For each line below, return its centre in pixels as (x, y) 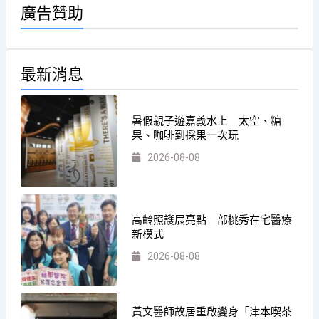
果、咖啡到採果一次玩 (185, 136)
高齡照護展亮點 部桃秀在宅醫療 (212, 220)
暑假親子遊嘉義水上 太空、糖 (207, 121)
